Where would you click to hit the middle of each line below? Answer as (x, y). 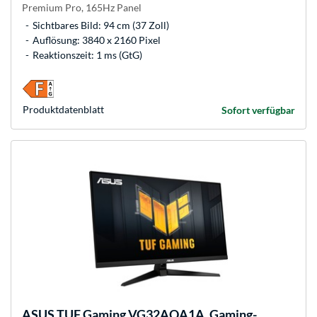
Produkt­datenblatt (63, 110)
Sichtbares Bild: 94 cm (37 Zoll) (101, 25)
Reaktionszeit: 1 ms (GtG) (87, 55)
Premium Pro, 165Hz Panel (82, 8)
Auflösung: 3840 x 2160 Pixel (97, 40)
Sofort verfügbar (258, 110)
